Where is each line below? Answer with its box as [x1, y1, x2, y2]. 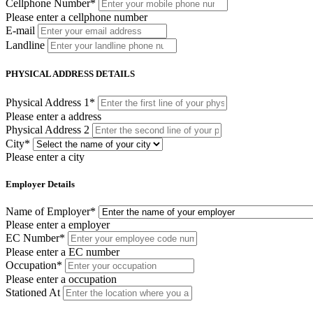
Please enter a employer [6, 219, 110, 231]
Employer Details [6, 178, 75, 189]
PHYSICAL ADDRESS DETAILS [6, 68, 135, 80]
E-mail [6, 24, 35, 37]
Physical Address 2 [6, 123, 89, 136]
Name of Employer [6, 205, 90, 217]
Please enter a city [6, 150, 85, 163]
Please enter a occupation [6, 273, 117, 285]
